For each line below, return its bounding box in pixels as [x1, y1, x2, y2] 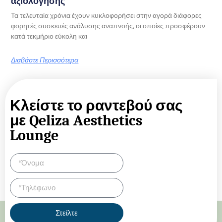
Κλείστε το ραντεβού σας [10, 97, 183, 115]
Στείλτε [55, 208, 78, 218]
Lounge [10, 127, 58, 145]
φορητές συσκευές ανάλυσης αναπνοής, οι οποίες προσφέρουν [11, 22, 206, 31]
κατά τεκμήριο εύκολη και [11, 32, 88, 41]
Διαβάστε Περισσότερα [11, 56, 79, 65]
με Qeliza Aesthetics [10, 112, 142, 130]
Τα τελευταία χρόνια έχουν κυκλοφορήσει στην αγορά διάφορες [11, 11, 202, 20]
